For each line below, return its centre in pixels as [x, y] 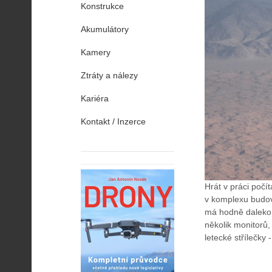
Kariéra [95, 98]
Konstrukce [102, 6]
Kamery [96, 52]
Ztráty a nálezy [109, 75]
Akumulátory [105, 29]
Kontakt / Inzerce [113, 121]
